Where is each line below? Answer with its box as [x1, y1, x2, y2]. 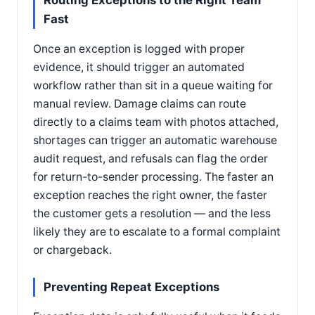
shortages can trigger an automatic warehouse [33, 134, 277, 148]
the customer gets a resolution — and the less [33, 207, 271, 221]
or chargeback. [33, 243, 112, 257]
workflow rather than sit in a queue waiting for [33, 79, 273, 93]
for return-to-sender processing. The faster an [33, 170, 274, 184]
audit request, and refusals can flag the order [33, 152, 268, 166]
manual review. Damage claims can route [33, 97, 246, 111]
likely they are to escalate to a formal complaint [33, 225, 281, 239]
